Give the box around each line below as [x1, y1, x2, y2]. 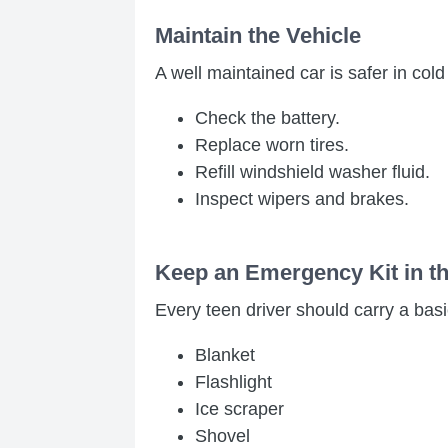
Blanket [195, 344, 255, 365]
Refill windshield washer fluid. [195, 161, 430, 182]
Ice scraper [195, 398, 284, 419]
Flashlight [195, 371, 272, 392]
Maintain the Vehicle [155, 22, 361, 48]
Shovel [195, 425, 250, 446]
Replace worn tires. [195, 134, 349, 155]
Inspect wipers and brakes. [195, 188, 409, 209]
